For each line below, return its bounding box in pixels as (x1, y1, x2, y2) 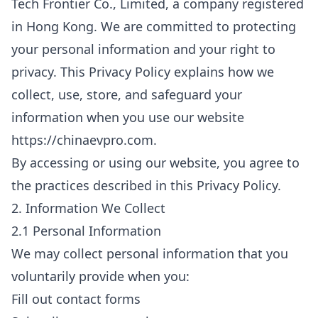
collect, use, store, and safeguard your (11, 86, 242, 103)
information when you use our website (11, 109, 244, 126)
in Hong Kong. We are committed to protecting (11, 18, 296, 35)
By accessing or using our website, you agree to (11, 154, 300, 171)
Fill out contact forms (11, 290, 141, 307)
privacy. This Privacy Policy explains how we (11, 63, 274, 80)
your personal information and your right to (11, 40, 275, 57)
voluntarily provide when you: (11, 268, 190, 285)
